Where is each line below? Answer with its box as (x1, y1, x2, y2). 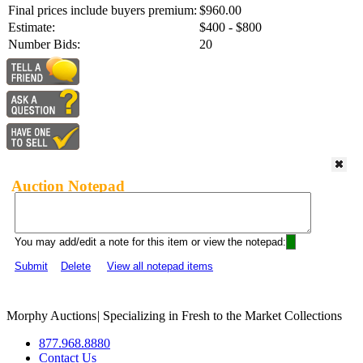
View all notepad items (107, 260, 213, 273)
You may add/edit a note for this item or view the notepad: (15, 236, 286, 249)
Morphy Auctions (6, 309, 96, 323)
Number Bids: (8, 37, 80, 52)
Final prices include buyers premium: (8, 3, 197, 18)
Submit (15, 260, 48, 273)
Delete (61, 260, 91, 273)
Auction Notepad (11, 177, 125, 194)
